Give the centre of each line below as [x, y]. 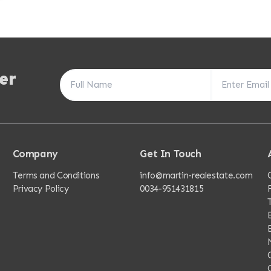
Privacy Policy [41, 188]
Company [35, 154]
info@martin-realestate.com [196, 175]
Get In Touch [171, 154]
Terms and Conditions [56, 175]
